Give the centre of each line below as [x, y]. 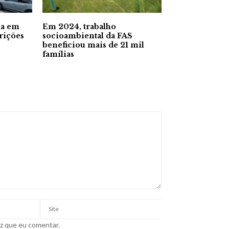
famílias [58, 54]
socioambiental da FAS [87, 36]
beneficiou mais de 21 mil [93, 45]
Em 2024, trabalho [79, 27]
